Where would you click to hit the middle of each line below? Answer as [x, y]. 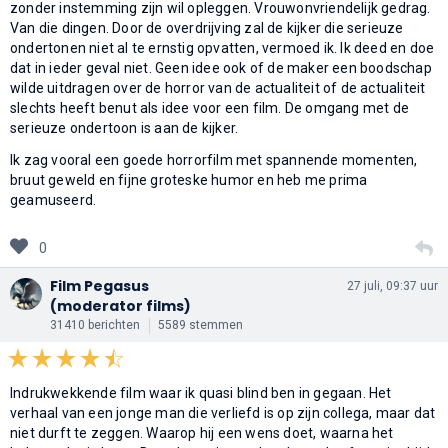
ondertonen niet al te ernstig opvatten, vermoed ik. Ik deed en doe [222, 47]
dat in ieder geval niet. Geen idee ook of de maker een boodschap [221, 67]
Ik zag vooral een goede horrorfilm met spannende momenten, [214, 159]
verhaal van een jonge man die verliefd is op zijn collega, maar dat [223, 412]
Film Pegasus [99, 285]
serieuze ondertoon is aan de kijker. [124, 127]
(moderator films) [120, 305]
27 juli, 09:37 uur [392, 285]
